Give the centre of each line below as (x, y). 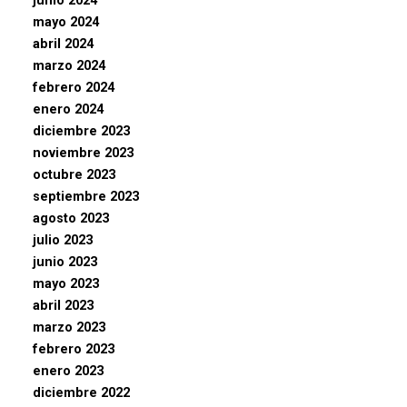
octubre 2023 (74, 174)
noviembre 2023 (83, 153)
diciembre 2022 (81, 392)
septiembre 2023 (86, 196)
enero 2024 (68, 109)
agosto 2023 (71, 218)
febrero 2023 (74, 349)
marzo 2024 (69, 65)
